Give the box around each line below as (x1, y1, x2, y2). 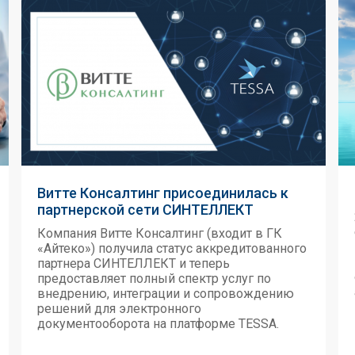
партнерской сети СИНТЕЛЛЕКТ (37, 201, 254, 218)
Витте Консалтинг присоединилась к (37, 185, 288, 201)
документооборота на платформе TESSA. (37, 316, 279, 331)
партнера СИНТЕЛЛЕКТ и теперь (37, 256, 230, 271)
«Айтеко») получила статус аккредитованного (37, 241, 307, 256)
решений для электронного (37, 301, 201, 316)
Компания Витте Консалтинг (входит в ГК (37, 226, 282, 241)
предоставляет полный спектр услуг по (37, 271, 271, 286)
